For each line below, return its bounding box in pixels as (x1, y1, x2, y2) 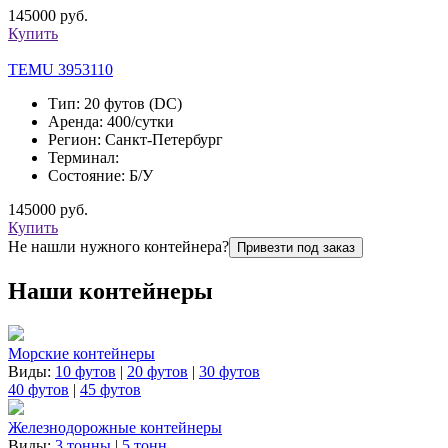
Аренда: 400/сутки (48, 113, 174, 131)
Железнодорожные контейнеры (8, 419, 222, 437)
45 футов (80, 381, 141, 399)
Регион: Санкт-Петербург (48, 131, 223, 149)
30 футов (199, 363, 260, 381)
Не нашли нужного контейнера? (8, 238, 229, 256)
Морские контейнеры (8, 345, 155, 363)
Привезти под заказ (237, 240, 355, 256)
